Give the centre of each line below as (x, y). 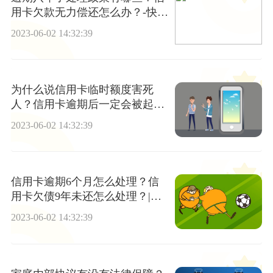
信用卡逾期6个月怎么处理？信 (85, 182)
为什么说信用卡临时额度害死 (82, 89)
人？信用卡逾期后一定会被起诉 (87, 104)
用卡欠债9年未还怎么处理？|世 (86, 197)
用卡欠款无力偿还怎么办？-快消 (89, 12)
